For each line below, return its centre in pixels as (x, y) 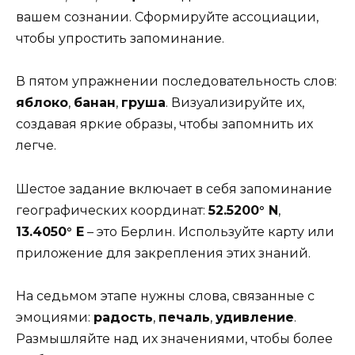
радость (123, 317)
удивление (255, 317)
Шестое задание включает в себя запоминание (174, 189)
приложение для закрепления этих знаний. (163, 253)
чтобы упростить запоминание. (120, 39)
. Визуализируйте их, (235, 103)
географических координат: (112, 210)
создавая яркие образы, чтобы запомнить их (164, 124)
